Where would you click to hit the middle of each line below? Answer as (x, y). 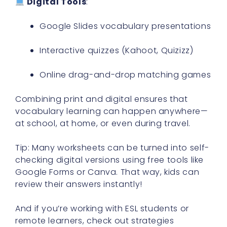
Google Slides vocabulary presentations (125, 26)
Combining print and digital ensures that (102, 99)
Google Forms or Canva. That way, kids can (107, 172)
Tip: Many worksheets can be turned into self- (112, 148)
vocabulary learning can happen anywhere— (112, 111)
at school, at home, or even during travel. (103, 124)
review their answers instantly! (79, 184)
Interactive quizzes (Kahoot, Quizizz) (117, 51)
